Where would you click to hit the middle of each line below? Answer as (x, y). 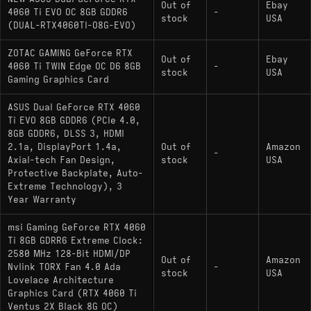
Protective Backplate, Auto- (75, 173)
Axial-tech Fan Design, (61, 160)
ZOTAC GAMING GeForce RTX (70, 53)
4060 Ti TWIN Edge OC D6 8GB (74, 66)
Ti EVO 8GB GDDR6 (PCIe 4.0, (74, 120)
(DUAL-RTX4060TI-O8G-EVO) (72, 25)
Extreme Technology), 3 (65, 186)
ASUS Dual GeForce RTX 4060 (74, 107)
